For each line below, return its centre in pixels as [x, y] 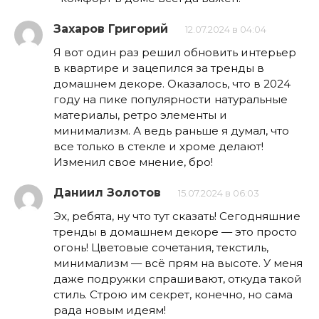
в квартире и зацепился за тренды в [159, 68]
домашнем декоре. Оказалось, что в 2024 [172, 83]
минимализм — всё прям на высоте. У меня [178, 263]
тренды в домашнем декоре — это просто [175, 231]
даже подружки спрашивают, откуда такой [178, 278]
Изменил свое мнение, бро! [133, 162]
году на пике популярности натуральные [171, 99]
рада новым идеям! [110, 310]
